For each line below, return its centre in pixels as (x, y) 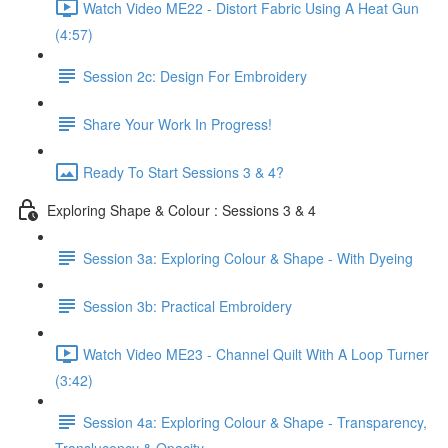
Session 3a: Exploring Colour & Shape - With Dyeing (248, 257)
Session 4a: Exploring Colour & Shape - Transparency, (255, 421)
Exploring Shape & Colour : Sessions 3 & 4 (181, 209)
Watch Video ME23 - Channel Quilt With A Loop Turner (256, 353)
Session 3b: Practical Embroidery (187, 305)
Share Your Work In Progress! (177, 123)
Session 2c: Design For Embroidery (195, 75)
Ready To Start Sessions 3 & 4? (183, 171)
